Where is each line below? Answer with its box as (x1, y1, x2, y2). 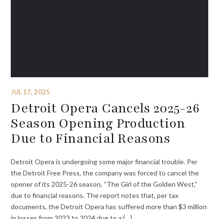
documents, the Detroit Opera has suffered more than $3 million (11, 202, 207, 211)
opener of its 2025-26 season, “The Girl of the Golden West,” (11, 179, 197, 188)
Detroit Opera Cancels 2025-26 (11, 99, 200, 117)
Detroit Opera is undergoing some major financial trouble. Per (11, 157, 198, 166)
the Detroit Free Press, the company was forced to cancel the (11, 168, 199, 177)
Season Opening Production (11, 114, 185, 132)
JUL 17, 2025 (11, 88, 50, 96)
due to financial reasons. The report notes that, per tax (11, 191, 179, 199)
